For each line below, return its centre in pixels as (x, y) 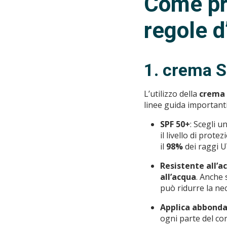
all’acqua (178, 177)
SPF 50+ (175, 124)
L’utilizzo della (172, 94)
